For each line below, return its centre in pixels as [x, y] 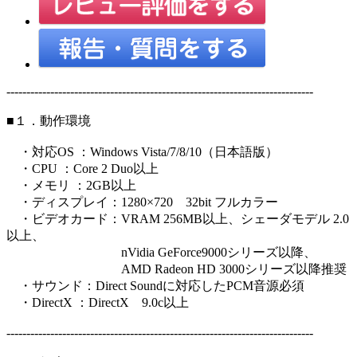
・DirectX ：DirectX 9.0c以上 [98, 302]
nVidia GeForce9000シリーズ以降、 [161, 252]
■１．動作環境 [49, 120]
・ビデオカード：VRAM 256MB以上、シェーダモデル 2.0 [178, 218]
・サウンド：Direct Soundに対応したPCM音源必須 [155, 285]
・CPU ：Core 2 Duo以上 [82, 168]
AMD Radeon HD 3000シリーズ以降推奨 [177, 269]
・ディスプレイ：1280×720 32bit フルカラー [142, 202]
